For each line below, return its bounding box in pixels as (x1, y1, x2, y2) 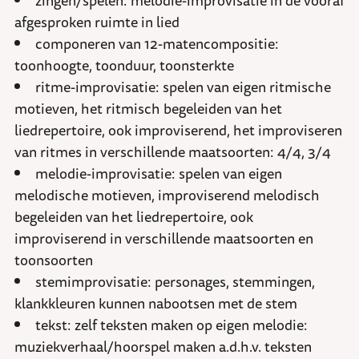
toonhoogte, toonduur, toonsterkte (14, 54, 234, 77)
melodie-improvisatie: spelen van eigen (35, 162, 282, 185)
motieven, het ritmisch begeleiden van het (14, 97, 282, 120)
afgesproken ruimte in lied (14, 10, 179, 34)
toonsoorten (14, 248, 93, 272)
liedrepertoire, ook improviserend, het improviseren (14, 119, 342, 142)
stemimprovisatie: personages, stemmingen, (35, 270, 315, 293)
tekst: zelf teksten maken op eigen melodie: (35, 313, 308, 337)
